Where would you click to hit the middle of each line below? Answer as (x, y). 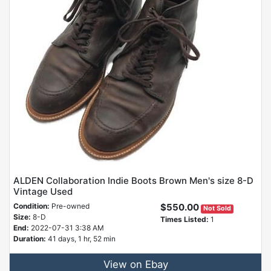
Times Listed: (184, 220)
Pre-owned (70, 206)
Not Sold (217, 209)
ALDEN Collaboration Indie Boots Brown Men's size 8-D (133, 181)
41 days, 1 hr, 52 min (82, 239)
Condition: (31, 206)
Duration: (31, 239)
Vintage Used (43, 192)
